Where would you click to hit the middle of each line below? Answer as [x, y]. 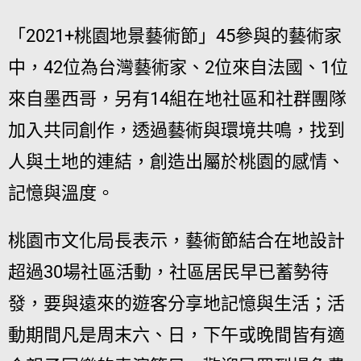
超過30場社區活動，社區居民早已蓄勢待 [168, 272]
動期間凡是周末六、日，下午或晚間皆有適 [176, 334]
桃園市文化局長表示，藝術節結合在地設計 [176, 240]
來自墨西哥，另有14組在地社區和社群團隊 [177, 98]
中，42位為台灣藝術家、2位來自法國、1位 [178, 67]
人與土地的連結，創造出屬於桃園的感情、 [176, 161]
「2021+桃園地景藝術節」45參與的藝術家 [175, 35]
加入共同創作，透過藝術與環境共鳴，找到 [176, 130]
